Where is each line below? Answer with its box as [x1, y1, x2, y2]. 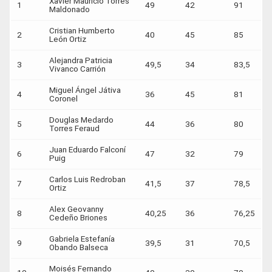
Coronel [49, 94, 80, 104]
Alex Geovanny [49, 205, 103, 214]
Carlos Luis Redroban [49, 175, 126, 185]
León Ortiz [49, 35, 88, 44]
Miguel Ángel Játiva [49, 86, 121, 95]
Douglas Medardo [49, 115, 114, 125]
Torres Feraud [49, 124, 100, 134]
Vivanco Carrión [49, 64, 107, 74]
